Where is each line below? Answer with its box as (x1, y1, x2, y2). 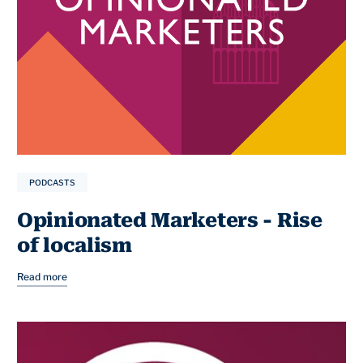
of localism (17, 234, 132, 258)
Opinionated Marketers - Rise (17, 209, 322, 233)
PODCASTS (29, 177, 75, 188)
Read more (17, 271, 67, 284)
